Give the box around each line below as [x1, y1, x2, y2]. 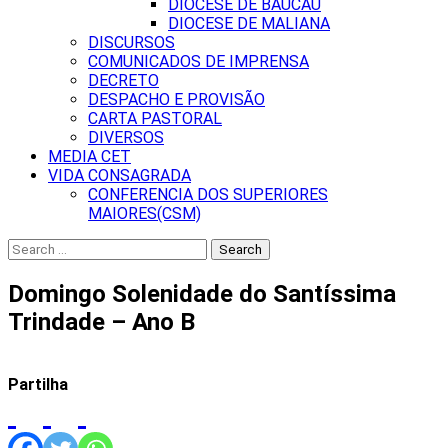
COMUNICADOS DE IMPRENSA [88, 52, 309, 71]
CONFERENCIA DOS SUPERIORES [88, 185, 328, 204]
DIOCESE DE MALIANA [168, 14, 330, 33]
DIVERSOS [88, 128, 164, 147]
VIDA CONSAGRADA [48, 166, 191, 185]
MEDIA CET [48, 147, 131, 166]
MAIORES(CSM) [88, 204, 201, 223]
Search [7, 238, 56, 257]
